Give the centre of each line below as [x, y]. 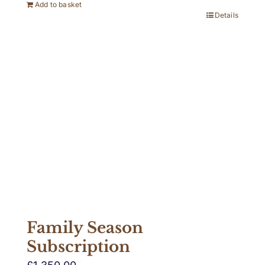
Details [226, 15]
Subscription [78, 246]
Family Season [85, 227]
